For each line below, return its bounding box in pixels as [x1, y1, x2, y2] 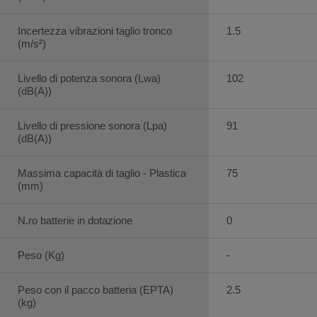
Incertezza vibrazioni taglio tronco [18, 24, 172, 37]
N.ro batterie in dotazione [18, 214, 132, 226]
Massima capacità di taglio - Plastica [18, 166, 186, 179]
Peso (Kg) [18, 248, 64, 261]
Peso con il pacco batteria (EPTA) [18, 283, 173, 296]
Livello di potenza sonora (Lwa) [18, 71, 161, 84]
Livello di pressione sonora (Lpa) [18, 119, 167, 132]
